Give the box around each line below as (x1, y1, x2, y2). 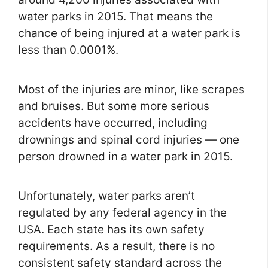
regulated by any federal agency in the (18, 206, 227, 220)
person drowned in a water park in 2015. (18, 150, 233, 164)
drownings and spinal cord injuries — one (18, 133, 239, 147)
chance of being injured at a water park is (18, 26, 240, 41)
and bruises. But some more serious (18, 99, 209, 114)
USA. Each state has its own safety (18, 223, 205, 237)
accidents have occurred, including (18, 116, 208, 130)
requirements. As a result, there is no (18, 239, 215, 254)
